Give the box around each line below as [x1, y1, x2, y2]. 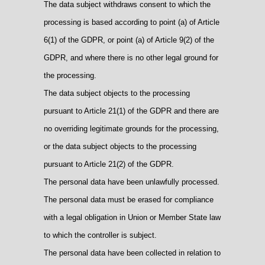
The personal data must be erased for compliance [44, 195, 214, 204]
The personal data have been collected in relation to [44, 248, 221, 257]
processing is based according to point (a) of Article [44, 17, 219, 27]
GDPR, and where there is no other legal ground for [44, 53, 218, 62]
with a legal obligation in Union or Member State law [44, 212, 221, 222]
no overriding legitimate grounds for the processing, [44, 124, 219, 133]
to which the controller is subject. [44, 230, 157, 240]
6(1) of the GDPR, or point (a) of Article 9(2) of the [44, 35, 214, 44]
